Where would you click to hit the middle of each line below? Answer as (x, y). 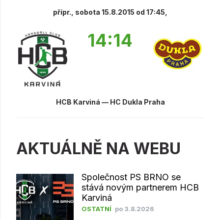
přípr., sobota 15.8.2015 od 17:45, (110, 12)
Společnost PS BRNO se (131, 177)
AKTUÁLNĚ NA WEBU (98, 149)
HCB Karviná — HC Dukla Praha (110, 102)
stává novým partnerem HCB (140, 188)
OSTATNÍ (96, 209)
